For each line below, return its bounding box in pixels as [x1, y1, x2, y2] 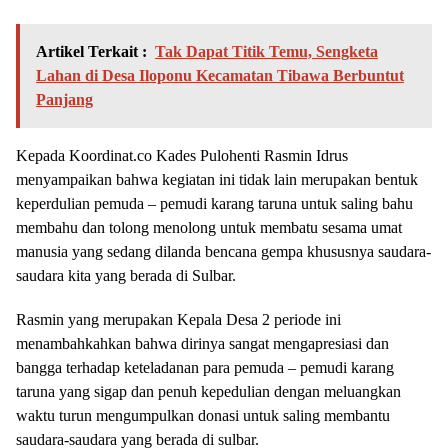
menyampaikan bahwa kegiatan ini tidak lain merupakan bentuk [16, 171, 418, 189]
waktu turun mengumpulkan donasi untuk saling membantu [16, 407, 390, 425]
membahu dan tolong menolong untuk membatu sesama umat [16, 219, 402, 237]
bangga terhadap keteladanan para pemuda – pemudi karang [16, 359, 394, 377]
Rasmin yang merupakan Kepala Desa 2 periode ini [16, 311, 341, 329]
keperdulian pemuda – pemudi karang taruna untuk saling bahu [16, 195, 413, 213]
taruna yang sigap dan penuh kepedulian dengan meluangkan [16, 383, 401, 401]
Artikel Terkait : [36, 43, 147, 61]
